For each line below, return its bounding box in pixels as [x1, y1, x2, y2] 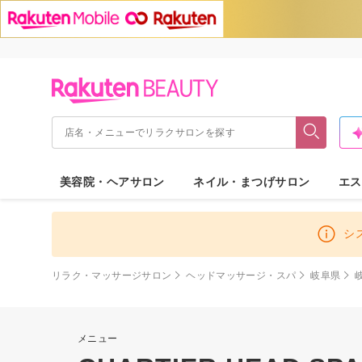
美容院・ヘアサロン [60, 175, 165, 188]
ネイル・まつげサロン [193, 175, 310, 188]
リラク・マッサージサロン [52, 269, 172, 281]
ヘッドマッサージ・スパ [186, 269, 297, 281]
